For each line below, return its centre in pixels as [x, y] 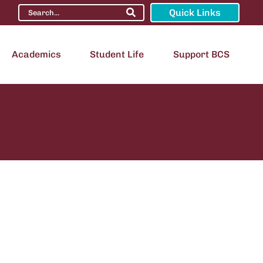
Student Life [117, 54]
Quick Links [195, 12]
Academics [36, 54]
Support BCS [201, 54]
